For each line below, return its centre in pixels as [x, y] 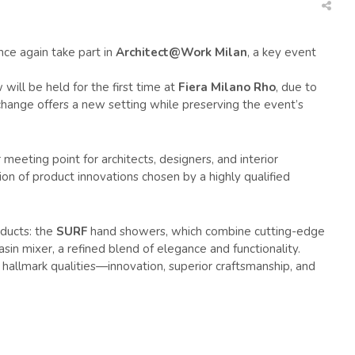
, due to [296, 88]
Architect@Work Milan [181, 53]
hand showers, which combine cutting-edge [206, 232]
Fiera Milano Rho [227, 88]
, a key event [282, 53]
